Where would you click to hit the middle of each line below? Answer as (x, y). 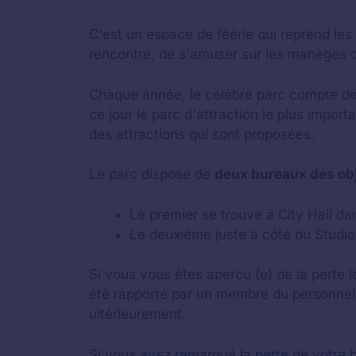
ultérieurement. (137, 314)
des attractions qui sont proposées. (202, 134)
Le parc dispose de (152, 174)
